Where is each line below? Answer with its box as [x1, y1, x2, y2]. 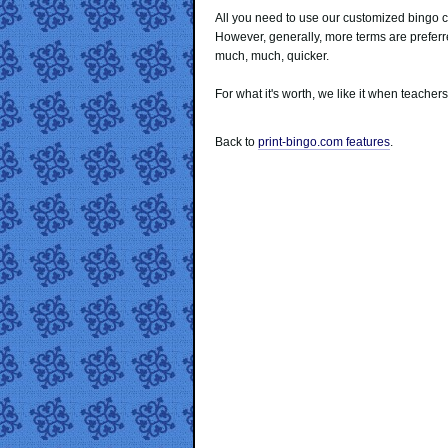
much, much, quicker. [215, 49, 329, 63]
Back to [215, 135, 258, 149]
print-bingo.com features [258, 135, 390, 149]
